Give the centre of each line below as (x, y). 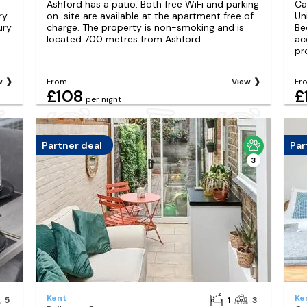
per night (103, 100)
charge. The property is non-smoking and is (145, 27)
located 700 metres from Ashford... (126, 39)
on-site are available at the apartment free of (150, 15)
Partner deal (72, 145)
